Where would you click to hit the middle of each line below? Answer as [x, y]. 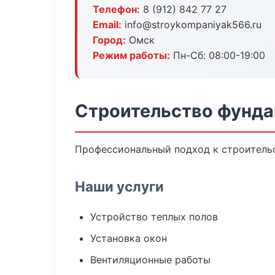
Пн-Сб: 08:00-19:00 [218, 55]
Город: [109, 40]
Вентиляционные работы [150, 260]
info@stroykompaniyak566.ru [192, 25]
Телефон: [116, 9]
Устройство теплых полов [154, 217]
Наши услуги [119, 186]
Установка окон [129, 238]
